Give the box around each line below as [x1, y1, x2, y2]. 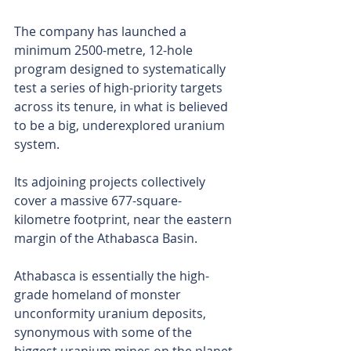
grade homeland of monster [14, 286, 184, 304]
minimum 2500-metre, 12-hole [14, 42, 196, 60]
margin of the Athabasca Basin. [14, 230, 201, 248]
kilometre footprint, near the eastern [14, 211, 235, 229]
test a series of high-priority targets [14, 79, 226, 97]
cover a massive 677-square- [14, 192, 182, 210]
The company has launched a [14, 23, 190, 41]
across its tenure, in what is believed [14, 98, 231, 116]
